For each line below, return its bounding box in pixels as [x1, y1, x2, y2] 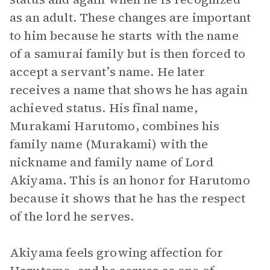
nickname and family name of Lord [10, 154, 213, 171]
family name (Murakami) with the [10, 136, 209, 152]
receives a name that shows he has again [10, 81, 248, 98]
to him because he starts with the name [10, 27, 239, 44]
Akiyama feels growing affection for [10, 244, 224, 261]
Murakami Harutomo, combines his [10, 118, 220, 134]
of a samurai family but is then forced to [10, 45, 246, 62]
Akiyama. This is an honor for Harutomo [10, 172, 250, 189]
